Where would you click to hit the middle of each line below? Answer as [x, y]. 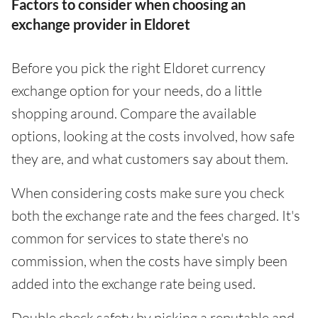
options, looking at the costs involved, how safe [153, 136]
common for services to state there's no [130, 238]
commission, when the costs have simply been [149, 261]
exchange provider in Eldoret [101, 24]
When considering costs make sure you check [148, 193]
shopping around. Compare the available [134, 113]
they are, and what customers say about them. [150, 159]
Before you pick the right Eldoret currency [138, 68]
